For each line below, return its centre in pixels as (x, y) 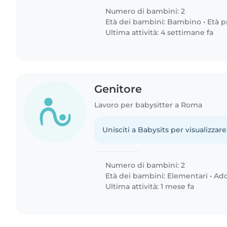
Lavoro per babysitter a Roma (148, 105)
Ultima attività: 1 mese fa (149, 186)
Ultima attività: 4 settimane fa (159, 32)
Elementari (188, 176)
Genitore (118, 89)
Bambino (184, 22)
